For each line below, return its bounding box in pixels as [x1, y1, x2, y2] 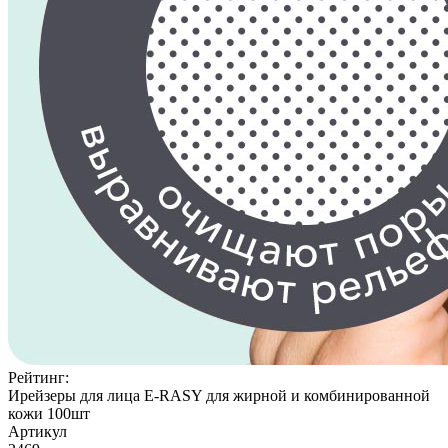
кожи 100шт [8, 405, 90, 422]
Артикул [8, 423, 67, 440]
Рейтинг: [8, 369, 69, 386]
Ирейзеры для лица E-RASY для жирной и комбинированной [8, 387, 430, 404]
